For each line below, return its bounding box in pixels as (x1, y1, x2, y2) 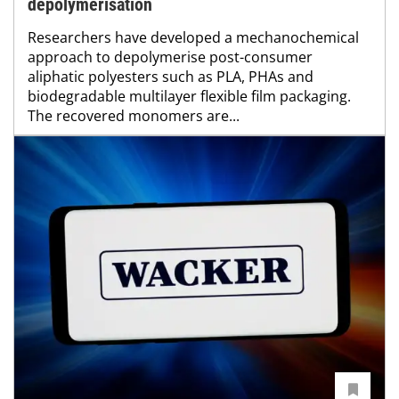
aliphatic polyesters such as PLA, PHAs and (28, 66, 313, 86)
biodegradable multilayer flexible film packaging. (28, 85, 351, 106)
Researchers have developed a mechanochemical (28, 27, 359, 47)
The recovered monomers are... (28, 105, 240, 126)
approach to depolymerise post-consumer (28, 46, 313, 67)
